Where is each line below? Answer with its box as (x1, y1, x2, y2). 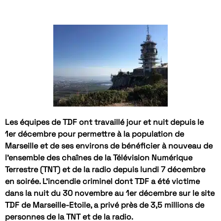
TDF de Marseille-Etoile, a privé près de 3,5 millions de (5, 200, 204, 211)
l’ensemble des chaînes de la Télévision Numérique (5, 152, 192, 163)
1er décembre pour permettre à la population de (5, 129, 184, 140)
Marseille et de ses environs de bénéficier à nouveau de (5, 141, 213, 151)
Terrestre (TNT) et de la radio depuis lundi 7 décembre (5, 164, 205, 175)
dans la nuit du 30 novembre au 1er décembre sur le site (5, 188, 215, 199)
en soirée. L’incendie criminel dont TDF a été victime (5, 176, 200, 187)
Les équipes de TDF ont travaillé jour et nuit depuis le (5, 117, 204, 128)
